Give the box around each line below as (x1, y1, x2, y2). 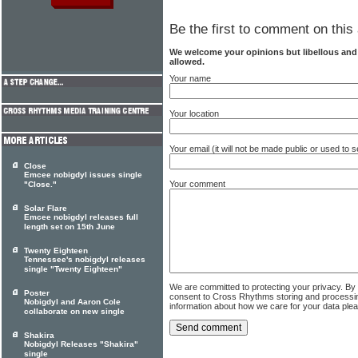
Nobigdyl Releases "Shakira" (24, 340, 138, 349)
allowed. (169, 56, 205, 66)
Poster (24, 288, 50, 297)
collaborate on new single (24, 307, 125, 316)
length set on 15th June (24, 222, 115, 232)
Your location (169, 108, 219, 118)
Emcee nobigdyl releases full (24, 213, 138, 222)
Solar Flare (24, 204, 67, 213)
